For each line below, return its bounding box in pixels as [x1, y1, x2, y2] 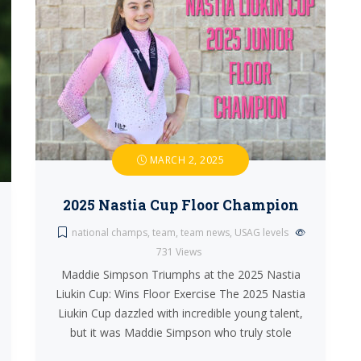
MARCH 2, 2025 [147, 153, 225, 167]
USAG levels [234, 226, 288, 239]
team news [180, 226, 230, 239]
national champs [71, 226, 147, 239]
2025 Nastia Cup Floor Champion [62, 196, 299, 214]
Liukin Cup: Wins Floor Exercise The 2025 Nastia [56, 286, 305, 301]
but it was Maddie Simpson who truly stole [69, 325, 292, 340]
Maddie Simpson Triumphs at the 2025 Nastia [60, 267, 301, 282]
